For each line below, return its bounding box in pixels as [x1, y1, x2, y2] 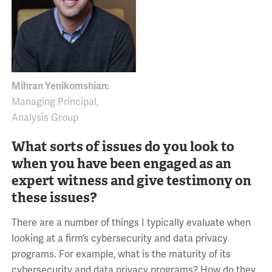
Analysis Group [11, 111, 78, 124]
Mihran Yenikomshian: [11, 80, 109, 92]
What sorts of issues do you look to [11, 137, 234, 155]
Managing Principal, [11, 95, 98, 108]
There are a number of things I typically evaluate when [11, 216, 251, 229]
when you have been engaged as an [11, 154, 231, 172]
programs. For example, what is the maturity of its [11, 248, 231, 260]
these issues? [11, 188, 97, 206]
